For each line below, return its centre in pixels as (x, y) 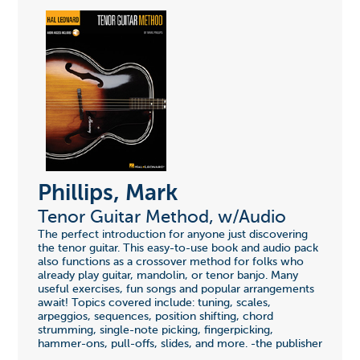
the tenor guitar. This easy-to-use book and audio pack (178, 249)
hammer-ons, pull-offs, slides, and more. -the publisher (180, 344)
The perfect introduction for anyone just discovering (172, 235)
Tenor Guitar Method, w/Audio (162, 218)
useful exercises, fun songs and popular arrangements (176, 290)
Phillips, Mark (107, 194)
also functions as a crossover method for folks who (170, 262)
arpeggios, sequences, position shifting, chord (155, 317)
